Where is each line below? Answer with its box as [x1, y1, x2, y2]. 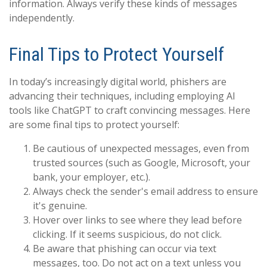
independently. [9, 11, 74, 25]
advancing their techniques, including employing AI [9, 89, 235, 103]
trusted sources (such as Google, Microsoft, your [33, 156, 250, 170]
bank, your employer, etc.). [33, 170, 150, 184]
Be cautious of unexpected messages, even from [33, 142, 249, 156]
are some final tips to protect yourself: [9, 118, 179, 132]
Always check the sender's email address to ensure [33, 185, 258, 198]
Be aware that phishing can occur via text [33, 242, 216, 256]
